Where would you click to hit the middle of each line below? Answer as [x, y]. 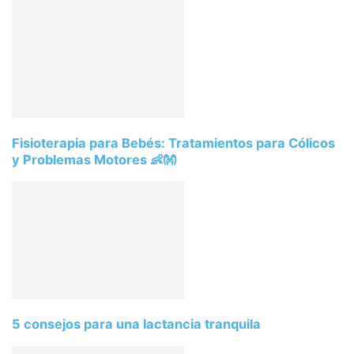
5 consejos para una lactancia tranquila [136, 324]
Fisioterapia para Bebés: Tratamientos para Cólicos [173, 143]
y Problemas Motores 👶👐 [94, 159]
